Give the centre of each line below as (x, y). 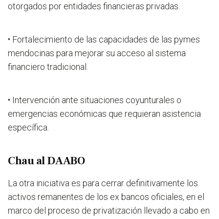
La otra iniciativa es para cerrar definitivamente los (103, 183)
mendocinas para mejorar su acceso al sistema (97, 53)
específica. (28, 127)
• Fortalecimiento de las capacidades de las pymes (104, 39)
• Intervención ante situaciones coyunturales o (95, 100)
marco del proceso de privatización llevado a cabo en (109, 210)
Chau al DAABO (46, 161)
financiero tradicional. (48, 66)
